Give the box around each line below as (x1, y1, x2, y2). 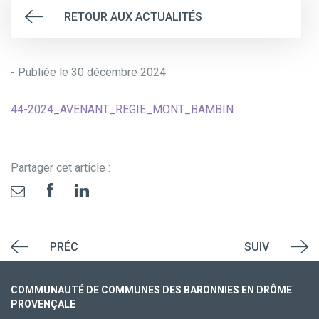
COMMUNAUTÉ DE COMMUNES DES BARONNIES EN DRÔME (11, 284, 292, 296)
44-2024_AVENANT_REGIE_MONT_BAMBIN (11, 103, 234, 116)
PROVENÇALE (11, 298, 75, 310)
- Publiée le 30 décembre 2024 (11, 66, 166, 79)
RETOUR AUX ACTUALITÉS (64, 10, 202, 23)
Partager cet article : (11, 161, 110, 174)
